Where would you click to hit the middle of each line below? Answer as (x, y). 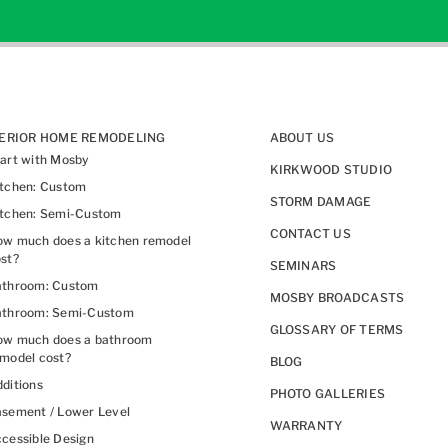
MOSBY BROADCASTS (337, 297)
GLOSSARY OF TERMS (336, 329)
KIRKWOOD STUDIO (331, 169)
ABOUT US (302, 137)
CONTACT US (310, 233)
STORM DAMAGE (320, 201)
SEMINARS (303, 265)
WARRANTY (306, 425)
